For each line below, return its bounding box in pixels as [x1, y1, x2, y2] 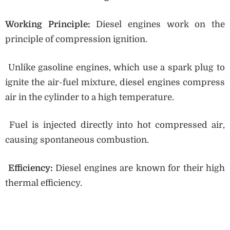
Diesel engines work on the [90, 20, 225, 30]
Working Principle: [5, 20, 90, 30]
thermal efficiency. [5, 178, 82, 188]
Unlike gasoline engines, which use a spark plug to [5, 62, 225, 72]
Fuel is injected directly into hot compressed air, [5, 120, 225, 130]
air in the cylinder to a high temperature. [5, 92, 174, 102]
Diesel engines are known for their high [52, 163, 225, 173]
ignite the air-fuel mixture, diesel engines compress [5, 77, 225, 87]
